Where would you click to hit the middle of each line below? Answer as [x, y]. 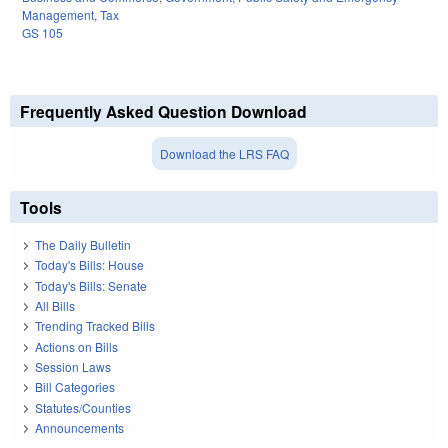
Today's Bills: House [89, 265]
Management [58, 15]
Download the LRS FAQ [224, 154]
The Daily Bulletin [83, 244]
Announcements [79, 428]
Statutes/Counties [83, 407]
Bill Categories [75, 387]
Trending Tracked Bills [95, 326]
